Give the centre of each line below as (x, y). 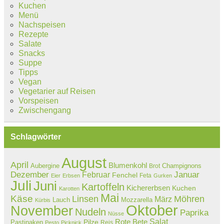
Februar (96, 174)
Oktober (152, 210)
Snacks (31, 53)
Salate (30, 43)
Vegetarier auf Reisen (57, 91)
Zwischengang (44, 110)
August (84, 163)
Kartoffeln (103, 187)
